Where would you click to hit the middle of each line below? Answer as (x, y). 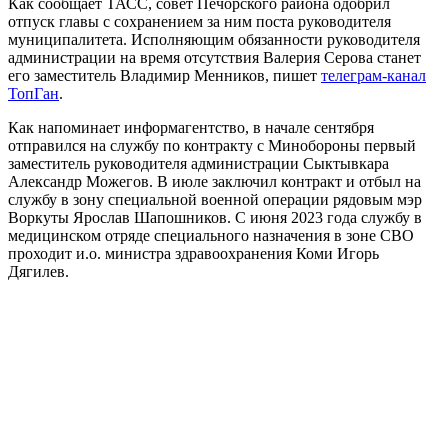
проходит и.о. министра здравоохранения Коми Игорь (193, 254)
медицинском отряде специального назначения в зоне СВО (211, 236)
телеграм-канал (373, 76)
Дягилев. (38, 272)
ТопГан (33, 94)
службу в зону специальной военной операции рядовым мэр (215, 200)
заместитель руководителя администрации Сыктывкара (198, 164)
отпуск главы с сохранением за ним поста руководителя (199, 22)
